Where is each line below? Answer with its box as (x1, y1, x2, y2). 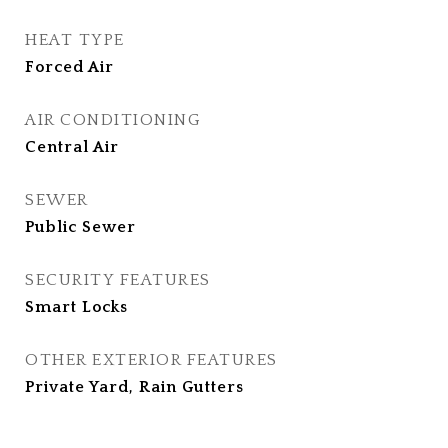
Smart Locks (25, 298, 128, 316)
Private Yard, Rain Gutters (25, 378, 244, 396)
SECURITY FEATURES (25, 271, 211, 289)
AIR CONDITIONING (25, 111, 201, 129)
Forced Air (25, 58, 114, 76)
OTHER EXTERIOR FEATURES (25, 351, 278, 369)
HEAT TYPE (25, 31, 125, 49)
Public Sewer (25, 218, 136, 236)
